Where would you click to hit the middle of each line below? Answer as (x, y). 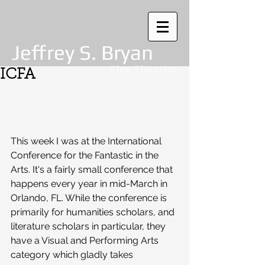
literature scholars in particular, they (89, 226)
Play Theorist (144, 69)
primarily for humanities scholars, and (94, 212)
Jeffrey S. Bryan (83, 52)
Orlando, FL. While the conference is (90, 198)
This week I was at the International (87, 141)
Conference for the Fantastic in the (86, 155)
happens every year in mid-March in (90, 183)
